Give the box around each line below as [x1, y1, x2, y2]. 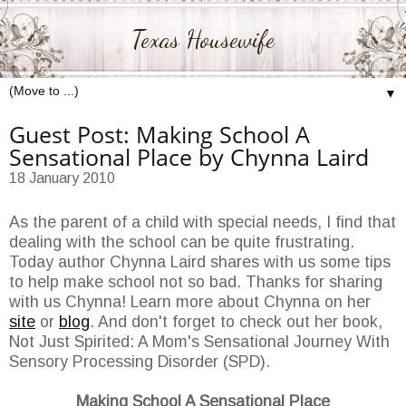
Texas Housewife [131, 24, 275, 55]
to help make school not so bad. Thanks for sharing [9, 273, 382, 292]
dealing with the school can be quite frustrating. [9, 233, 354, 252]
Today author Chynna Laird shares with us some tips [9, 253, 391, 272]
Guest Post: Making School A [9, 118, 310, 150]
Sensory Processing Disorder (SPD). [9, 353, 270, 372]
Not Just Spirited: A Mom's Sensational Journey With [9, 333, 390, 352]
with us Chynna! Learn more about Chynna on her [9, 293, 371, 312]
